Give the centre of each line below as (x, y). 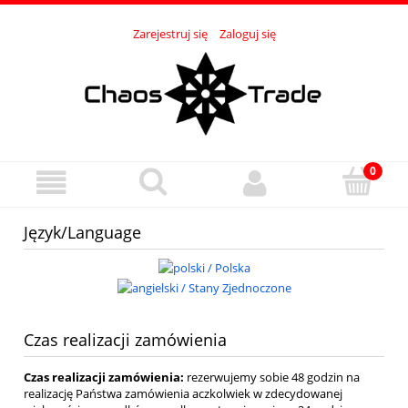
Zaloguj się (247, 34)
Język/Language (82, 232)
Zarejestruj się (170, 34)
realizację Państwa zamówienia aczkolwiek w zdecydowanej (183, 393)
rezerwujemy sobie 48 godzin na (272, 377)
